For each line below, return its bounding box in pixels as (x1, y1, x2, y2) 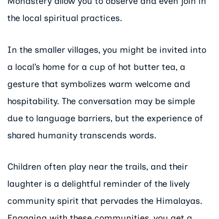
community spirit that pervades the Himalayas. (7, 196, 202, 207)
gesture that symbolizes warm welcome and (7, 78, 190, 89)
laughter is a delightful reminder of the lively (7, 178, 190, 190)
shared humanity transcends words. (7, 130, 156, 141)
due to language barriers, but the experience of (7, 112, 203, 124)
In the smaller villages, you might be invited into (7, 44, 206, 55)
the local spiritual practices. (7, 13, 122, 24)
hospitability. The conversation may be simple (7, 95, 195, 107)
